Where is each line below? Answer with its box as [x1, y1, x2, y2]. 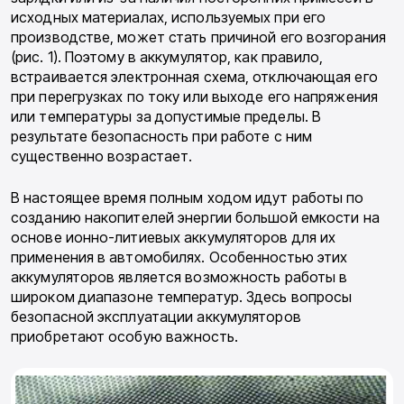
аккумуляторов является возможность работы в [11, 268, 348, 287]
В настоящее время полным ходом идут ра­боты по [11, 188, 364, 207]
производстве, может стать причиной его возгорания [11, 28, 386, 47]
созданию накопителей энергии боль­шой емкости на [11, 208, 380, 227]
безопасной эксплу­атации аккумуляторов [11, 308, 301, 326]
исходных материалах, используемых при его [11, 8, 326, 27]
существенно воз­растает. [11, 147, 193, 166]
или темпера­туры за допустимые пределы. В [11, 107, 322, 126]
